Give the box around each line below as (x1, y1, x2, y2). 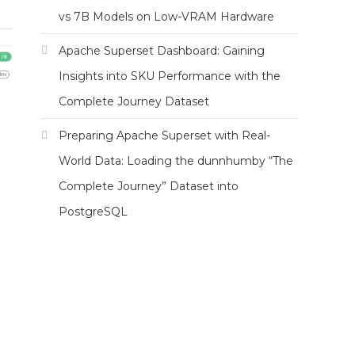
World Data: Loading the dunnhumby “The (59, 154, 293, 168)
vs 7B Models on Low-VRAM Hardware (59, 10, 274, 24)
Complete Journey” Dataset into (59, 179, 239, 193)
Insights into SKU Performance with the (59, 69, 281, 83)
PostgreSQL (59, 204, 128, 219)
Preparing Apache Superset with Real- (59, 128, 270, 143)
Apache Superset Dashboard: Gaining (59, 44, 265, 58)
